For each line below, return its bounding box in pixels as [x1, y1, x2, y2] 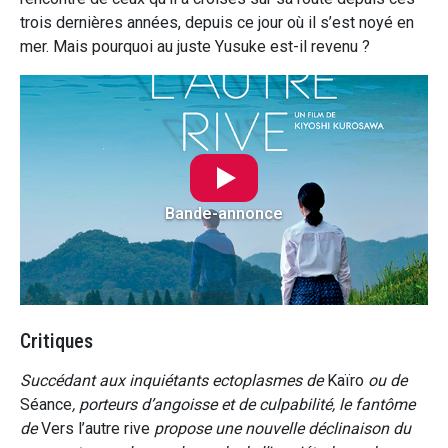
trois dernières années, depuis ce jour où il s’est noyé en [20, 13, 414, 33]
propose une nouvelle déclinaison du [150, 418, 411, 438]
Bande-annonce [165, 204, 283, 223]
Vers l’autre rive [41, 418, 150, 438]
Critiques [20, 328, 93, 353]
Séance [20, 394, 72, 414]
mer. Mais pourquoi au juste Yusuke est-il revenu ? [20, 37, 370, 57]
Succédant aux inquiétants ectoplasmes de [20, 370, 327, 390]
